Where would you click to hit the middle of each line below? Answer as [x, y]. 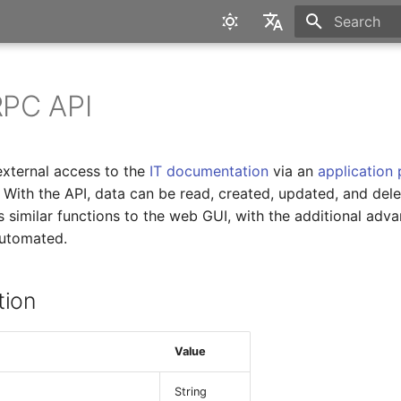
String [191, 392]
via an [294, 171]
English [264, 64]
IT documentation [209, 171]
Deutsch [267, 97]
